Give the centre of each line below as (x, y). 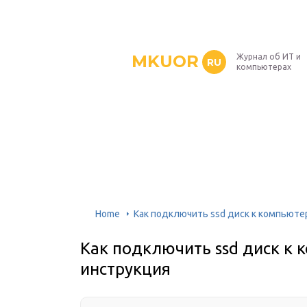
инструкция (125, 269)
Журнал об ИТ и (269, 57)
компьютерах (264, 67)
